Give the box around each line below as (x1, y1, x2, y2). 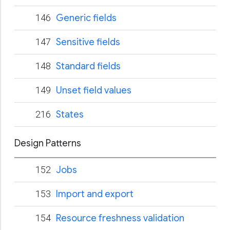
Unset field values (56, 85, 131, 96)
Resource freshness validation (56, 213, 184, 224)
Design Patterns (14, 138, 81, 149)
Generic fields (56, 12, 117, 24)
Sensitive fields (56, 36, 120, 48)
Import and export (56, 188, 133, 200)
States (56, 109, 84, 120)
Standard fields (56, 61, 121, 72)
